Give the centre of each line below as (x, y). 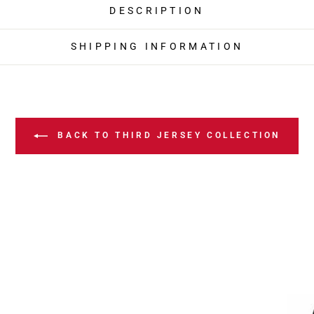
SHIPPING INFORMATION (157, 47)
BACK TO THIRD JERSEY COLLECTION (167, 136)
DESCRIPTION (157, 11)
